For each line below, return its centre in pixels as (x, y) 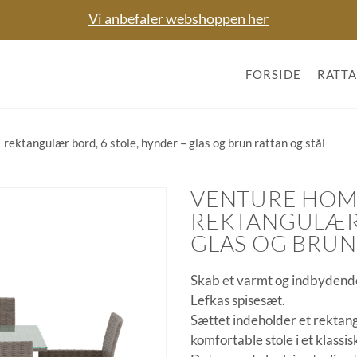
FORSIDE (273, 74)
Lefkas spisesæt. (238, 300)
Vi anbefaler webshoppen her (178, 18)
